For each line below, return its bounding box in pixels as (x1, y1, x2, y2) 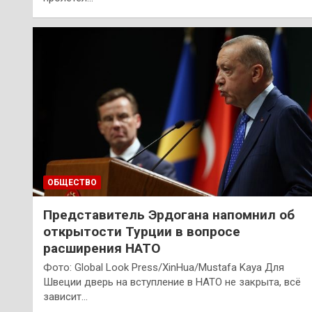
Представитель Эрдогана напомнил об (43, 207, 295, 224)
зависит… (43, 290, 88, 304)
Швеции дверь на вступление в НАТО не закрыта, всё (43, 276, 301, 289)
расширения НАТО (43, 240, 160, 257)
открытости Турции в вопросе (43, 224, 240, 240)
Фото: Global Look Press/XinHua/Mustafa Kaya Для (43, 261, 284, 274)
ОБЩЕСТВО (47, 178, 97, 188)
